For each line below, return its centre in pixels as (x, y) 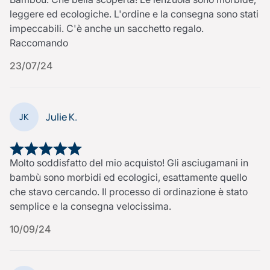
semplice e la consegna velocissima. (90, 206)
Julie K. (61, 117)
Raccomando (39, 42)
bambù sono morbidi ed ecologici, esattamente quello (128, 177)
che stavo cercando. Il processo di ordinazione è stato (129, 191)
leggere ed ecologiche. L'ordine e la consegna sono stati (134, 14)
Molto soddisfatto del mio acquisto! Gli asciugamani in (129, 162)
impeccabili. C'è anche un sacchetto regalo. (107, 28)
